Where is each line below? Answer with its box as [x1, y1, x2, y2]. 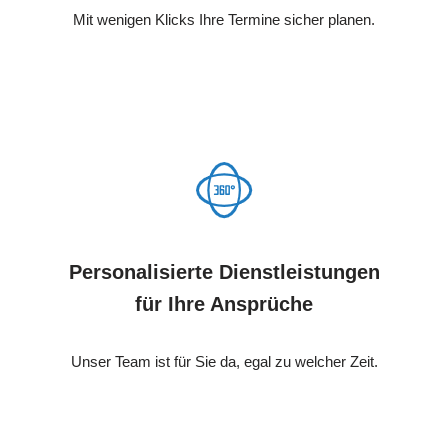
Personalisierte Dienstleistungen [68, 260, 380, 283]
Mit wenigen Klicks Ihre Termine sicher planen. [73, 10, 375, 28]
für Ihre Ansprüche [135, 292, 313, 315]
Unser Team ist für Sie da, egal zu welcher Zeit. [70, 352, 378, 370]
